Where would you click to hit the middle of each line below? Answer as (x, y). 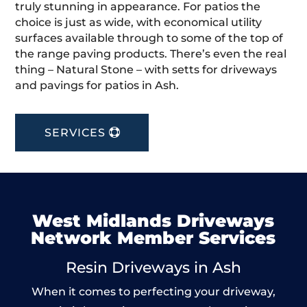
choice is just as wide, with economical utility (139, 22)
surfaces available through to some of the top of (149, 38)
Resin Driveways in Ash (153, 267)
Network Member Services (153, 237)
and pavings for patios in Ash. (97, 85)
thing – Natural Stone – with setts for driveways (146, 69)
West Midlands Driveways (153, 220)
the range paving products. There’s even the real (151, 53)
